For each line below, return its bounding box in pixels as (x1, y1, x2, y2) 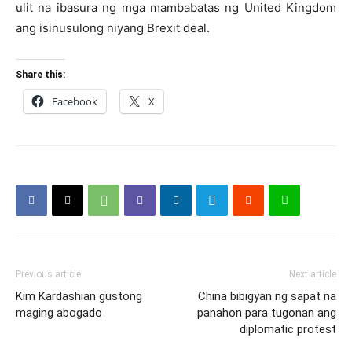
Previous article (16, 269, 81, 280)
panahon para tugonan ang (197, 306, 336, 321)
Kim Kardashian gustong (16, 289, 142, 304)
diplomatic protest (240, 322, 336, 337)
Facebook (52, 94, 97, 109)
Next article (289, 269, 336, 280)
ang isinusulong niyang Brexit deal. (16, 20, 210, 36)
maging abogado (16, 306, 102, 321)
